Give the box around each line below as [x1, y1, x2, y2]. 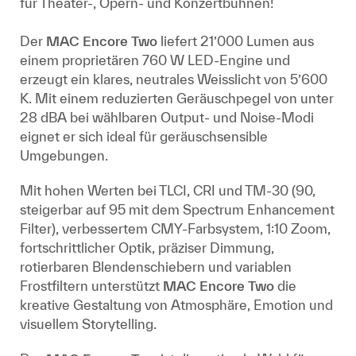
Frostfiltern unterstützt [20, 278, 163, 293]
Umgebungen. [20, 148, 108, 163]
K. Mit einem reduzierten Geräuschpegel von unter [20, 91, 334, 106]
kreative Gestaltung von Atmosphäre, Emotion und [20, 297, 333, 312]
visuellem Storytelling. [20, 316, 157, 331]
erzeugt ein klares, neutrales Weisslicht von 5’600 [20, 72, 327, 87]
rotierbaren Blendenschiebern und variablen [20, 259, 292, 274]
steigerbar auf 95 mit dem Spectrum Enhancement [20, 202, 335, 217]
